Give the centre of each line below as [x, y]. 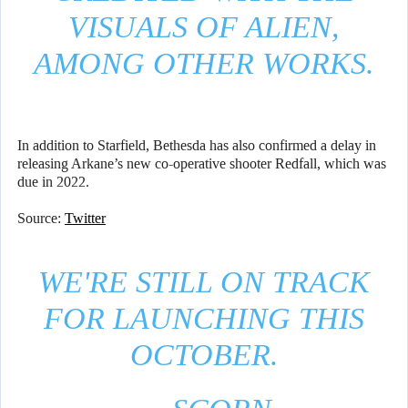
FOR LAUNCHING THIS [204, 319]
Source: [41, 219]
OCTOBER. [204, 355]
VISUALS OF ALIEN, [204, 27]
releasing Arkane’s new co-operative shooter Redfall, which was [202, 164]
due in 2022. [53, 182]
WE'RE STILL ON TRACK [204, 282]
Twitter [85, 219]
